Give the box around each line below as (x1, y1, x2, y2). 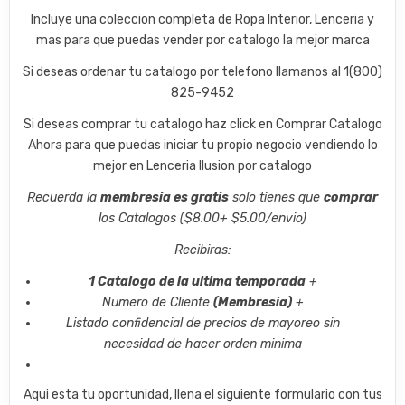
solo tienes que (229, 190, 324, 205)
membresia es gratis (100, 190, 229, 205)
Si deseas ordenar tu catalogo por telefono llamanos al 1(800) (23, 64, 382, 80)
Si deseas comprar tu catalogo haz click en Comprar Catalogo (23, 117, 382, 132)
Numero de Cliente (101, 295, 213, 310)
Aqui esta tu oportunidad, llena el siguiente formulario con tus (23, 387, 382, 402)
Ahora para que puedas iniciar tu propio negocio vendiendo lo (27, 137, 378, 153)
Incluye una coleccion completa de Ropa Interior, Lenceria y (31, 12, 374, 27)
